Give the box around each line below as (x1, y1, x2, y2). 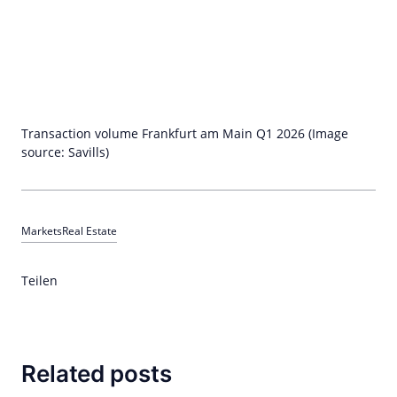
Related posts (21, 360, 172, 387)
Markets (21, 223, 62, 238)
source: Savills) (21, 144, 109, 160)
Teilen (21, 272, 58, 289)
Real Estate (62, 223, 117, 238)
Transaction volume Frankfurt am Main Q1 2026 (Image (21, 125, 348, 142)
